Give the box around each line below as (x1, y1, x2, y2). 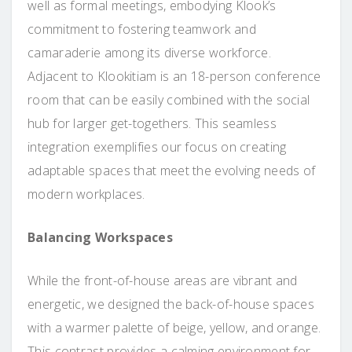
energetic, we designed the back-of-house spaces (27, 295, 315, 313)
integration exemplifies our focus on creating (27, 137, 287, 156)
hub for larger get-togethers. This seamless (27, 114, 277, 132)
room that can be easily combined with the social (27, 90, 310, 108)
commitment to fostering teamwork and (27, 20, 256, 38)
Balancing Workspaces (27, 228, 173, 246)
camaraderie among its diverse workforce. (27, 43, 271, 61)
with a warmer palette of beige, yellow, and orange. (27, 318, 321, 336)
